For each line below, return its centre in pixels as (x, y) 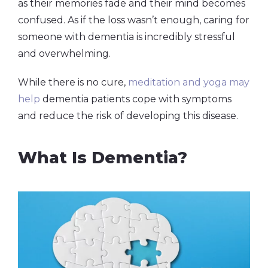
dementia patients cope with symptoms (136, 99)
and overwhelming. (64, 53)
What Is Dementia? (103, 157)
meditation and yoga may (189, 82)
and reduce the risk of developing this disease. (128, 115)
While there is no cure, (73, 82)
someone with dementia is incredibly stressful (127, 36)
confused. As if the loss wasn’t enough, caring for (134, 20)
